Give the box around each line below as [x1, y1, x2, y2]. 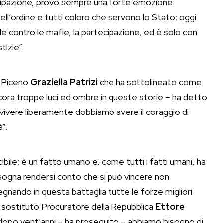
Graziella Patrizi [30, 76, 98, 88]
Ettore [155, 201, 185, 213]
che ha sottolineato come [98, 76, 202, 88]
